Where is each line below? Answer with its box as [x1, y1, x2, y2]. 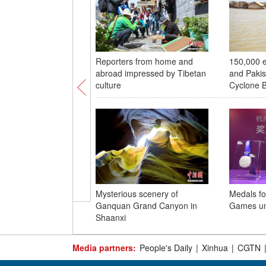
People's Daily [140, 242, 192, 254]
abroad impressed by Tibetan [95, 67, 206, 79]
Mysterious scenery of [95, 188, 178, 199]
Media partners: [72, 242, 136, 254]
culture [95, 79, 121, 91]
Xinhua [202, 242, 228, 254]
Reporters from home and [95, 55, 193, 67]
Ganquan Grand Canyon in [95, 199, 197, 211]
